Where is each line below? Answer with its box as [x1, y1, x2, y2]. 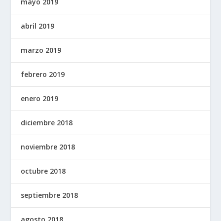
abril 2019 [21, 21, 55, 31]
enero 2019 [21, 93, 59, 103]
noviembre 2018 [21, 142, 75, 151]
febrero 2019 [21, 69, 65, 79]
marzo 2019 [21, 45, 62, 55]
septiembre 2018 [21, 190, 78, 200]
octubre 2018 [21, 166, 66, 176]
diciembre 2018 [21, 117, 73, 127]
